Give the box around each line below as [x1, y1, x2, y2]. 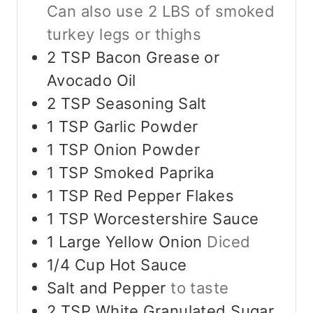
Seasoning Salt [95, 94, 207, 113]
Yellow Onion [105, 233, 203, 252]
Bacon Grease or [95, 48, 220, 67]
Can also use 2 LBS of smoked [47, 2, 275, 21]
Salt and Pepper [47, 279, 166, 298]
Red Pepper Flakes [93, 187, 235, 205]
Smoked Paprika [93, 163, 214, 182]
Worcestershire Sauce [93, 210, 259, 228]
